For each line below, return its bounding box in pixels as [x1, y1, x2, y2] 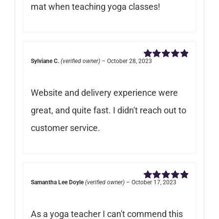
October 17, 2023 [131, 178, 176, 186]
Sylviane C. [30, 57, 59, 65]
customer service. [30, 122, 100, 133]
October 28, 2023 [107, 57, 152, 65]
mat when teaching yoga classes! [30, 1, 160, 12]
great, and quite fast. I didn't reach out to [30, 105, 186, 115]
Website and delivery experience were [30, 87, 178, 98]
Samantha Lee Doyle [30, 178, 84, 186]
